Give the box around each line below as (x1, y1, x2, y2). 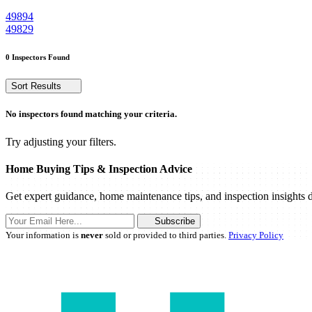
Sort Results (11, 81, 64, 92)
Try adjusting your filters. (6, 135, 116, 148)
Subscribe (154, 216, 195, 227)
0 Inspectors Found (6, 53, 70, 62)
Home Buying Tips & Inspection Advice (6, 162, 192, 175)
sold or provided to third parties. (103, 230, 228, 241)
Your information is (6, 230, 81, 241)
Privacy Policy (228, 230, 283, 241)
